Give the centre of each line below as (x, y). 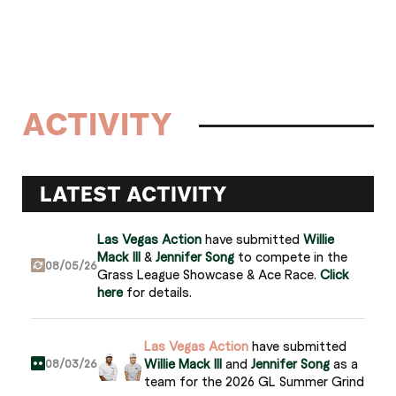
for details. (157, 292)
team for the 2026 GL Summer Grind (255, 381)
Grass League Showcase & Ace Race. (209, 274)
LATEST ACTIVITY (133, 194)
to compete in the (291, 256)
